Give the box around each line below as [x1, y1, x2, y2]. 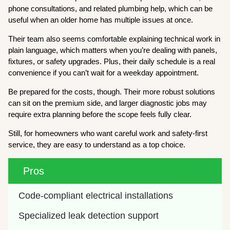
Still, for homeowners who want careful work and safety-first [8, 129, 208, 138]
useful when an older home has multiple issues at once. [8, 15, 194, 25]
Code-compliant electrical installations [18, 190, 174, 201]
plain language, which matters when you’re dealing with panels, [8, 46, 218, 55]
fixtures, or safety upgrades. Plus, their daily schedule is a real [8, 57, 216, 66]
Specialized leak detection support [18, 210, 159, 221]
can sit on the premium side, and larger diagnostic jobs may [8, 99, 207, 108]
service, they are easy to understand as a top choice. [8, 140, 186, 149]
